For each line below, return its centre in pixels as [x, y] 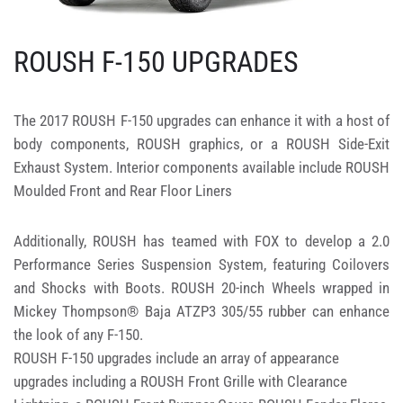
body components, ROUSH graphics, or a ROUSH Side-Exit [201, 143]
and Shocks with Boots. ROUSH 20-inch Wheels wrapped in [201, 287]
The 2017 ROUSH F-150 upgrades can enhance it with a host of [201, 120]
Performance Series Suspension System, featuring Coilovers [201, 264]
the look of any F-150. [78, 334]
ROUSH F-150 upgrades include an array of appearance [176, 358]
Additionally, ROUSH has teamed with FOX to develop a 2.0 [201, 241]
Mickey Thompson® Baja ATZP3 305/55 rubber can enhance [201, 311]
